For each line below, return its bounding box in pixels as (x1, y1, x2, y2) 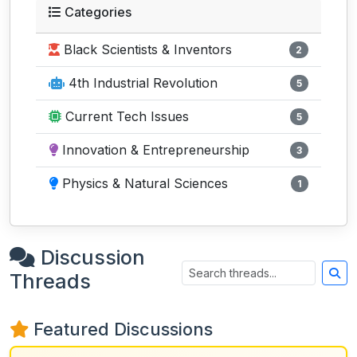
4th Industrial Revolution (65, 75, 218, 91)
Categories (61, 4, 131, 20)
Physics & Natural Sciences (58, 175, 228, 191)
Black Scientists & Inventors (60, 41, 232, 57)
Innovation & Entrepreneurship (58, 142, 249, 158)
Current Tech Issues (61, 108, 189, 124)
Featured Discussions (29, 319, 213, 339)
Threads (10, 269, 91, 293)
